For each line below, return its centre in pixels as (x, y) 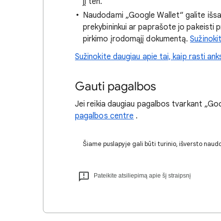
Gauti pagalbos (115, 86)
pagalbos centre (105, 116)
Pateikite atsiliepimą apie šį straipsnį (142, 176)
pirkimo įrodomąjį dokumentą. (137, 39)
